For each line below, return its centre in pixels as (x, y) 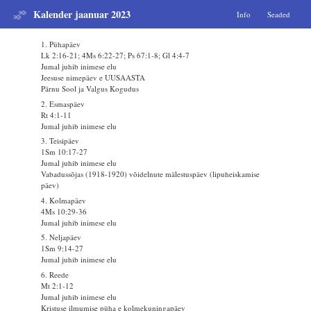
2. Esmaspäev (63, 103)
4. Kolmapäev (64, 200)
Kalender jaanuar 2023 (82, 14)
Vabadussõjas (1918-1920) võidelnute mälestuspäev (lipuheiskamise (151, 174)
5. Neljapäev (61, 237)
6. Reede (55, 274)
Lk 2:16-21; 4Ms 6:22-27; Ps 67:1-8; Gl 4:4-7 (116, 56)
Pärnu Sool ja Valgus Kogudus (90, 89)
